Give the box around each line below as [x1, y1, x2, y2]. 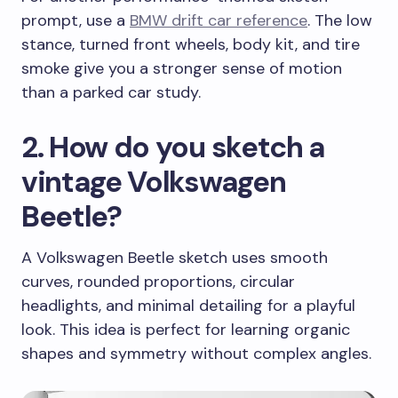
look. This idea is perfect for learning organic [21, 318, 350, 340]
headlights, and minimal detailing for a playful [21, 294, 355, 316]
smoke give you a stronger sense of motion [21, 57, 342, 79]
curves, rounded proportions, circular [21, 270, 295, 292]
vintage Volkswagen [21, 162, 286, 201]
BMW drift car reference [130, 9, 307, 31]
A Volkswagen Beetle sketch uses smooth [21, 246, 328, 268]
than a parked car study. [21, 81, 201, 103]
